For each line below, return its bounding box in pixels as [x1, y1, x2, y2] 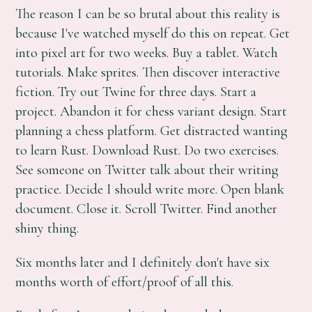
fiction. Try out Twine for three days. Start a [15, 83, 257, 101]
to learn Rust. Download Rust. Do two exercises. [15, 141, 279, 159]
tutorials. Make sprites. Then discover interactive [15, 63, 281, 81]
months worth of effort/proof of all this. [15, 272, 234, 290]
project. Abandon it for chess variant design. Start [15, 102, 288, 120]
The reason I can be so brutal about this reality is [15, 5, 281, 23]
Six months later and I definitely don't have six [15, 253, 270, 271]
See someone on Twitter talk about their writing [15, 161, 279, 179]
